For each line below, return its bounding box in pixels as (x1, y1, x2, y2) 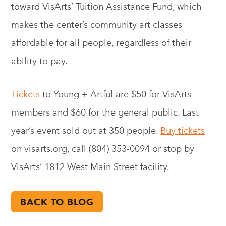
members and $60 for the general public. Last (11, 107, 199, 118)
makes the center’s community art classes (11, 19, 183, 30)
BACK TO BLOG (20, 197, 94, 207)
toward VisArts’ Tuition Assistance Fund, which (11, 1, 202, 12)
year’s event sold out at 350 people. (11, 125, 161, 136)
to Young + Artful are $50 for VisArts (40, 89, 192, 100)
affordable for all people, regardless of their (11, 37, 192, 48)
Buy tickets (160, 125, 205, 136)
